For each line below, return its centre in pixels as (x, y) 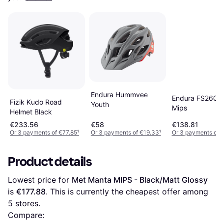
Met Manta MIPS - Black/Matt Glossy (140, 180)
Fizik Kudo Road (36, 102)
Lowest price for (40, 180)
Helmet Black (31, 112)
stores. (27, 204)
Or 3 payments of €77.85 (43, 133)
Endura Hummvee (119, 94)
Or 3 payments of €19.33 (125, 133)
